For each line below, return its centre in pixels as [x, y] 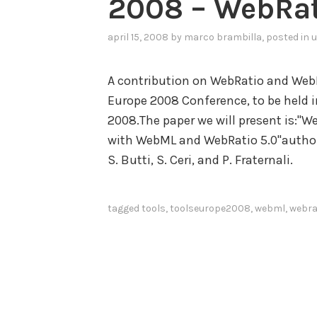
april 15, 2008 [138, 37]
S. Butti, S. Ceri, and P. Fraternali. [200, 160]
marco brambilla [223, 37]
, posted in [287, 37]
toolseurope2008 [210, 208]
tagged [125, 208]
